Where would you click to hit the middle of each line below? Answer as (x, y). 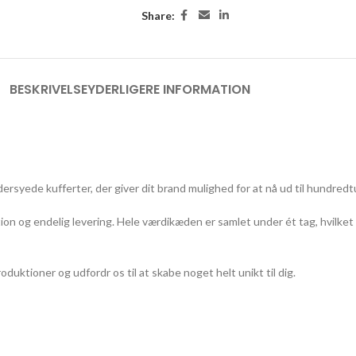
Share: (158, 15)
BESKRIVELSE (48, 89)
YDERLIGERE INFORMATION (168, 89)
